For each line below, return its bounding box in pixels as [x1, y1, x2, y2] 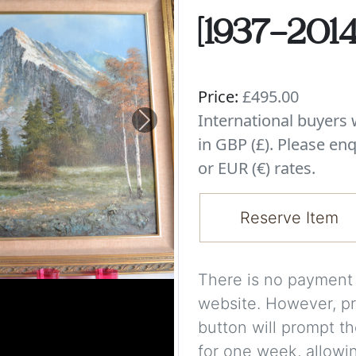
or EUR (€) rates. [198, 157, 315, 179]
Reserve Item [239, 208, 339, 228]
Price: [198, 86, 238, 107]
